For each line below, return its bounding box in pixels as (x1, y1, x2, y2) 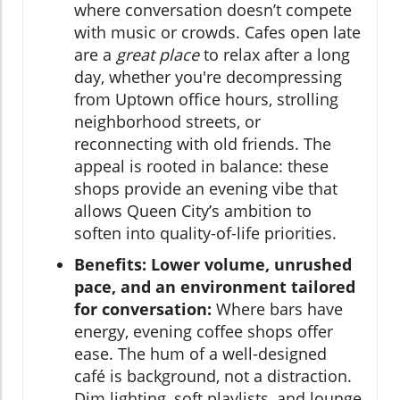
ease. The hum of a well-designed (74, 342, 327, 364)
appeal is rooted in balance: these (74, 154, 329, 177)
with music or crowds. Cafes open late (74, 21, 361, 43)
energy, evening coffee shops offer (74, 320, 333, 342)
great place (116, 43, 199, 65)
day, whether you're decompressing (74, 65, 342, 87)
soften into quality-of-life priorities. (74, 221, 337, 244)
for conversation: (74, 297, 212, 320)
